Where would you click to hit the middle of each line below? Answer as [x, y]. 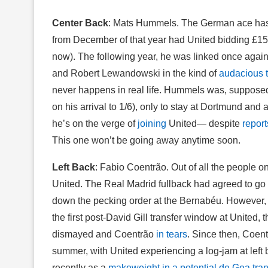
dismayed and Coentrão [104, 234]
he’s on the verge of [95, 123]
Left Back [74, 167]
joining [152, 123]
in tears [172, 234]
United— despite [204, 123]
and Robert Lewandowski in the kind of [135, 73]
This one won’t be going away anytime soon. [146, 140]
